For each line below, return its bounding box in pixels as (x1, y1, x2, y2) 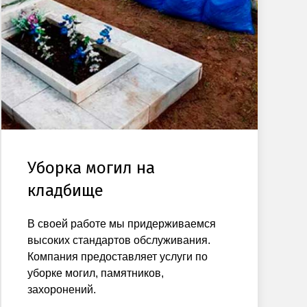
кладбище (27, 180, 104, 200)
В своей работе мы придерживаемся (27, 217, 217, 230)
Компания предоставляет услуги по (27, 250, 208, 262)
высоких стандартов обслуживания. (27, 234, 211, 246)
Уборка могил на (27, 158, 156, 177)
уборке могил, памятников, (27, 267, 164, 279)
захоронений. (27, 283, 97, 295)
